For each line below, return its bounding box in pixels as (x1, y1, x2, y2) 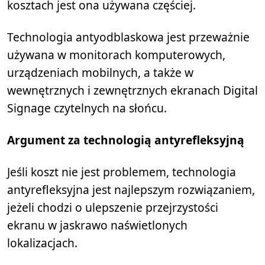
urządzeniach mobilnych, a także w (7, 64, 193, 81)
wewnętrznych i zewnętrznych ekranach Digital (7, 82, 258, 99)
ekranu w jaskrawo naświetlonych (7, 217, 188, 234)
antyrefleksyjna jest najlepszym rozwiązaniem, (7, 182, 255, 198)
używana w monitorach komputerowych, (7, 47, 225, 63)
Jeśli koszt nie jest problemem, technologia (7, 164, 236, 180)
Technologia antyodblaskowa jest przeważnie (7, 29, 250, 46)
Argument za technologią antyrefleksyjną (7, 132, 244, 148)
